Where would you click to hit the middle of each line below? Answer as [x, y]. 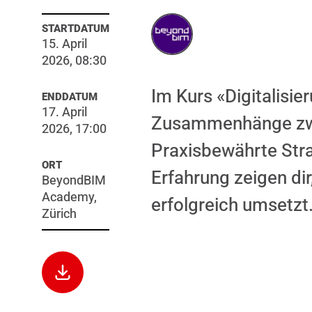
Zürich [59, 214]
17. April [64, 112]
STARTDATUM [76, 29]
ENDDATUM [70, 97]
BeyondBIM [74, 180]
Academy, [69, 197]
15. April [64, 44]
